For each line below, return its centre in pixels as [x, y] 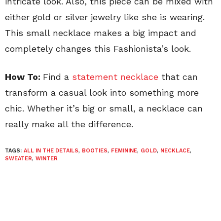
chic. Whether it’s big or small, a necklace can [104, 108]
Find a [57, 76]
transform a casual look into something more [102, 92]
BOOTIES [95, 150]
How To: [24, 76]
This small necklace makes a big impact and [101, 33]
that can [178, 76]
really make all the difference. [69, 124]
